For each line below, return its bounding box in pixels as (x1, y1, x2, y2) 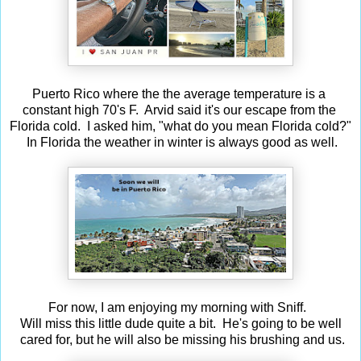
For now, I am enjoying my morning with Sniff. (48, 300, 313, 314)
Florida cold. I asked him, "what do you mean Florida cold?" (10, 118, 351, 133)
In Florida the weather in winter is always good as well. (23, 135, 338, 149)
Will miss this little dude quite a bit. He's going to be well (19, 316, 342, 330)
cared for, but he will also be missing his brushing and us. (16, 332, 345, 346)
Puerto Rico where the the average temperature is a (32, 86, 329, 101)
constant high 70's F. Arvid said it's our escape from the (22, 102, 339, 117)
